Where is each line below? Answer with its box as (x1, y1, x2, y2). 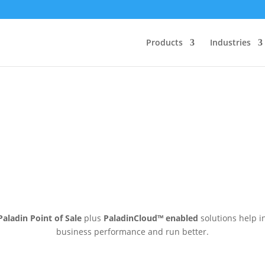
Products (146, 37, 183, 48)
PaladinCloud (103, 212, 157, 224)
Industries (209, 37, 251, 48)
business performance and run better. (56, 225, 209, 237)
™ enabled (157, 212, 198, 224)
